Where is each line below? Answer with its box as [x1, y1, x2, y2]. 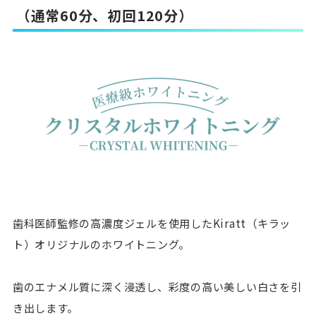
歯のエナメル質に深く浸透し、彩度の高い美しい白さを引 [12, 279, 302, 295]
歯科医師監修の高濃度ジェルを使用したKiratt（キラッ [12, 215, 291, 231]
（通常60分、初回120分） [16, 5, 193, 26]
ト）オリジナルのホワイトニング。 [12, 236, 190, 253]
